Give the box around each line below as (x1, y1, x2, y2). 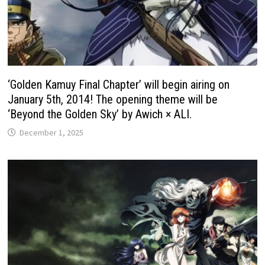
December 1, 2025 (20, 127, 84, 138)
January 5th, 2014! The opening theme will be (8, 92, 218, 107)
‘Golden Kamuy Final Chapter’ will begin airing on (8, 77, 230, 92)
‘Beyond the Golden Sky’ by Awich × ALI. (8, 107, 192, 122)
